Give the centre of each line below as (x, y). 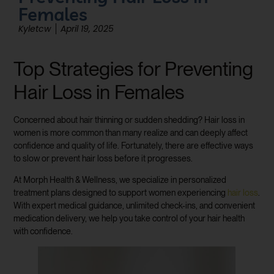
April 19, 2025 (87, 28)
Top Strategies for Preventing (134, 68)
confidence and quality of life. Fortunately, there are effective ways (134, 145)
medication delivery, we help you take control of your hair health (129, 219)
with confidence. (43, 231)
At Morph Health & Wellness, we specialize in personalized (120, 180)
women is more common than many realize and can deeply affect (131, 132)
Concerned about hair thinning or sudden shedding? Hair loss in (129, 120)
